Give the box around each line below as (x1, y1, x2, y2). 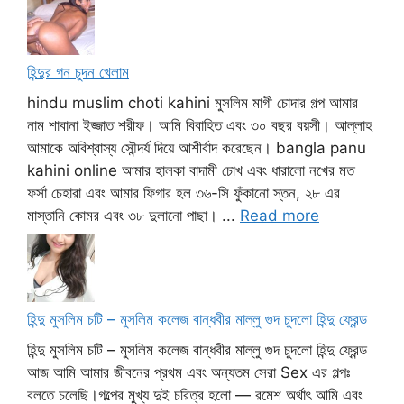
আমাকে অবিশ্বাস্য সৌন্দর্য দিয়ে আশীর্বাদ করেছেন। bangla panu (27, 138, 366, 157)
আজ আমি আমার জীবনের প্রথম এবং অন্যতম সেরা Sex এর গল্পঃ (27, 363, 350, 381)
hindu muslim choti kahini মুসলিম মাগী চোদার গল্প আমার (27, 93, 358, 112)
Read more (240, 206, 319, 225)
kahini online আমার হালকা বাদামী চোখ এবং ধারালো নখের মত (27, 161, 354, 179)
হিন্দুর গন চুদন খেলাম (27, 63, 129, 82)
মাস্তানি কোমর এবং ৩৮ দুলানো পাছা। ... (27, 206, 240, 225)
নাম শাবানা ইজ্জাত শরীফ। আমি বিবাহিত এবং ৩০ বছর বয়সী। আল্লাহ (27, 115, 372, 134)
